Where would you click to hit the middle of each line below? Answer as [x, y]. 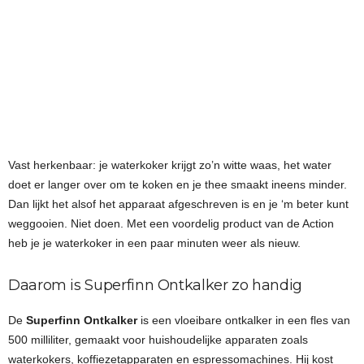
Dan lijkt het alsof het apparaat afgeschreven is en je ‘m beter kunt [178, 204]
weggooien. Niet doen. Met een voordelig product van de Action [171, 223]
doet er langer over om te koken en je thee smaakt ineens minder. [178, 184]
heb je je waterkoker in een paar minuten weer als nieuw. [154, 243]
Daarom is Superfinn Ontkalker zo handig [155, 285]
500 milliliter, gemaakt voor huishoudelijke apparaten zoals [158, 340]
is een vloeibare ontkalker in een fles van [244, 320]
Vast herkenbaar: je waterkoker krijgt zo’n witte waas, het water [170, 165]
